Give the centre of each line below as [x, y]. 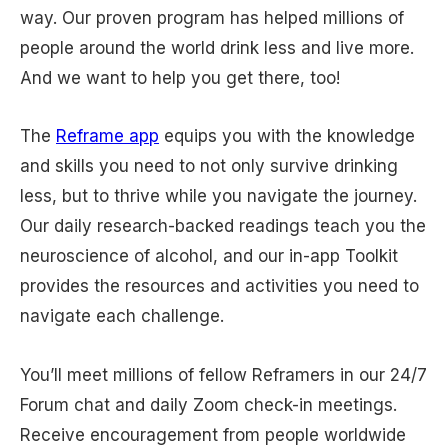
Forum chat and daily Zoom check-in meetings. [208, 405]
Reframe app [107, 136]
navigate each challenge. [122, 316]
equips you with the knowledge [287, 136]
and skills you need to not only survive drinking [209, 166]
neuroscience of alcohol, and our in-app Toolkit [209, 256]
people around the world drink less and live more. [217, 47]
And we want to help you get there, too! [180, 77]
